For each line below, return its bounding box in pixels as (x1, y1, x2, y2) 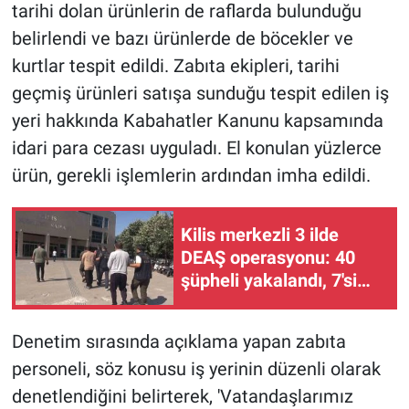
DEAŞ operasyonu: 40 (181, 246, 355, 269)
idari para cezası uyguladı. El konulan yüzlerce (11, 136, 382, 159)
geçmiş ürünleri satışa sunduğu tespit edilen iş (11, 81, 389, 104)
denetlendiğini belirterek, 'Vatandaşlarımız (11, 384, 353, 407)
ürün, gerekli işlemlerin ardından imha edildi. (11, 163, 371, 186)
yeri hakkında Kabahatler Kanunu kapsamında (11, 109, 383, 131)
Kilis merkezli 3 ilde (181, 224, 339, 246)
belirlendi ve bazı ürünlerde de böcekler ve (11, 26, 353, 49)
